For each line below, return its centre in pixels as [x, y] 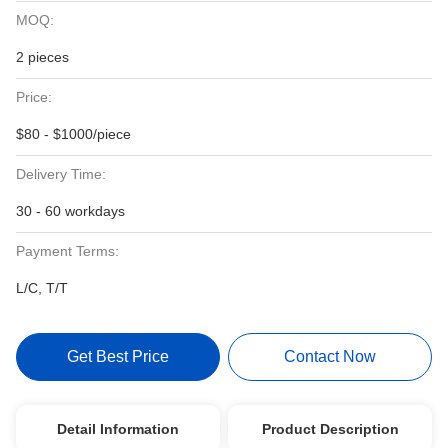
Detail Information [117, 429]
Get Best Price [117, 356]
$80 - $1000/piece [73, 134]
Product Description [330, 429]
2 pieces [42, 57]
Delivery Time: [61, 174]
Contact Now [330, 356]
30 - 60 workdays [70, 211]
